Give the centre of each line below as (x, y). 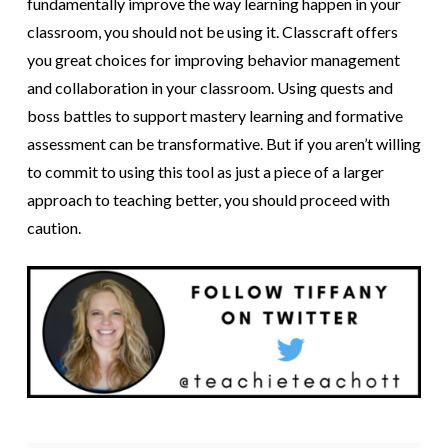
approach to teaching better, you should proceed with (208, 200)
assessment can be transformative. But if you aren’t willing (223, 144)
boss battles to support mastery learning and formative (214, 116)
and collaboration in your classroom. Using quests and (209, 88)
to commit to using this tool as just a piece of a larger (205, 172)
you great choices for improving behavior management (213, 60)
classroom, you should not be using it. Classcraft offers (212, 32)
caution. (53, 228)
